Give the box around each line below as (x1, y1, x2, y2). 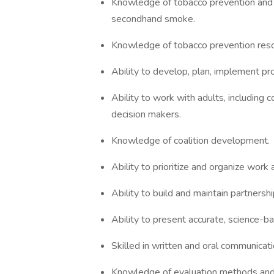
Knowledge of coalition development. (111, 134, 270, 147)
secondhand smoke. (111, 12, 195, 26)
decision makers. (111, 108, 181, 121)
